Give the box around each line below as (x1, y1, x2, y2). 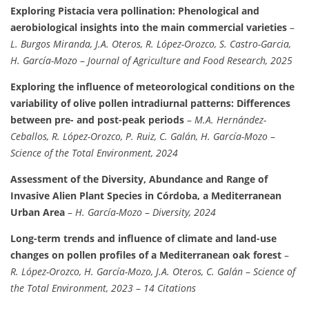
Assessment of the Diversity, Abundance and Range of (10, 172, 268, 186)
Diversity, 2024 (152, 206, 216, 219)
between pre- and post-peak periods (10, 113, 184, 127)
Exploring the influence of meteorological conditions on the (10, 80, 295, 94)
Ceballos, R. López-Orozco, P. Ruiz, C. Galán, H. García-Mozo (10, 130, 268, 143)
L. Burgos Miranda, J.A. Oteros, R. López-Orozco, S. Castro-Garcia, (10, 37, 291, 51)
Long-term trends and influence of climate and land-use (10, 232, 277, 246)
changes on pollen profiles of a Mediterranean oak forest (10, 248, 281, 262)
